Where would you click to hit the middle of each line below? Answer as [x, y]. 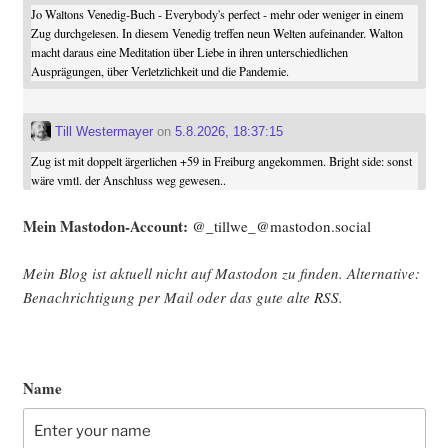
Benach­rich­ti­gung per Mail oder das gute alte [168, 296]
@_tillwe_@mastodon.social [281, 226]
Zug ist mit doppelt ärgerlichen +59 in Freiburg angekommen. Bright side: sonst [221, 161]
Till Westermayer [101, 132]
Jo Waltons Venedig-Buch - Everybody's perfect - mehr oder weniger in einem [217, 14]
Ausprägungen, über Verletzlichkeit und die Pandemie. [159, 71]
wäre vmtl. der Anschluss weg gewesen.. [128, 180]
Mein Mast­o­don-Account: [107, 226]
